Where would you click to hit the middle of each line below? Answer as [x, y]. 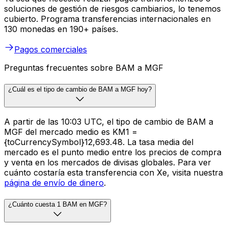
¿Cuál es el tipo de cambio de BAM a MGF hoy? [80, 89]
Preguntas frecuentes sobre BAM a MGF [84, 67]
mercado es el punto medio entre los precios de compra [113, 152]
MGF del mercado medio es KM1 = [71, 132]
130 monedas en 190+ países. [61, 29]
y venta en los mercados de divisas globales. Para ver [108, 163]
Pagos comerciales [51, 49]
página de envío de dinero [54, 183]
